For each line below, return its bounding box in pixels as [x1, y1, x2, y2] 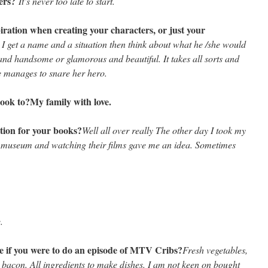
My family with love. [30, 95, 111, 108]
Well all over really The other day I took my [82, 124, 246, 136]
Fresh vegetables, [182, 243, 248, 256]
